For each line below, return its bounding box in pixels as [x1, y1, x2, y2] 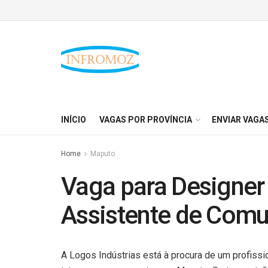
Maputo [90, 150, 115, 158]
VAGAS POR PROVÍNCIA [99, 115, 192, 124]
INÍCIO [61, 115, 86, 124]
